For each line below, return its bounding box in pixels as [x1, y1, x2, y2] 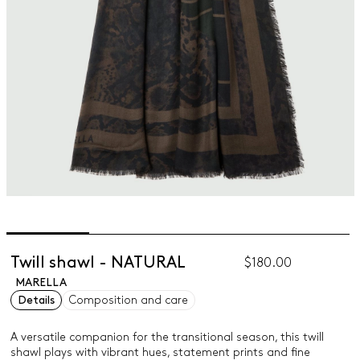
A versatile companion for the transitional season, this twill [10, 332, 324, 342]
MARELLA [14, 277, 67, 288]
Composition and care [68, 295, 188, 305]
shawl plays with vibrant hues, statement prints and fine [10, 347, 310, 358]
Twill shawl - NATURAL [10, 256, 186, 270]
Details [17, 295, 55, 305]
